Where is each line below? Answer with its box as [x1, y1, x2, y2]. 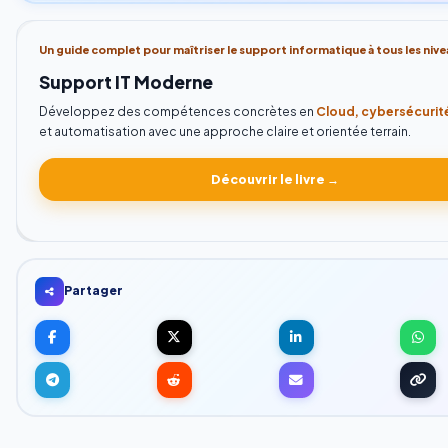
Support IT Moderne [38, 71, 213, 94]
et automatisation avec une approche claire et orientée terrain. [38, 122, 411, 139]
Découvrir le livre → [211, 171, 340, 188]
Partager [63, 283, 123, 299]
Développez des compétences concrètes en [38, 102, 316, 119]
